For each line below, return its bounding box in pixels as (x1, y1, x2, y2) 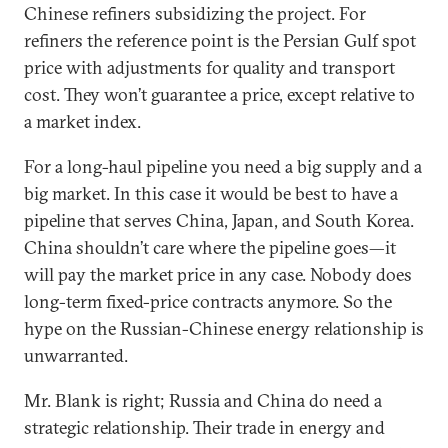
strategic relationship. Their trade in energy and (24, 415, 385, 439)
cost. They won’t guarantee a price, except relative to (24, 82, 415, 106)
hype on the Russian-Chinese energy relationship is (24, 316, 424, 340)
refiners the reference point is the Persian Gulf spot (24, 28, 416, 52)
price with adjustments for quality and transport (24, 55, 395, 79)
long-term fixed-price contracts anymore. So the (24, 289, 392, 313)
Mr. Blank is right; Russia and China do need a (24, 388, 382, 412)
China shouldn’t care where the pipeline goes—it (24, 235, 396, 259)
